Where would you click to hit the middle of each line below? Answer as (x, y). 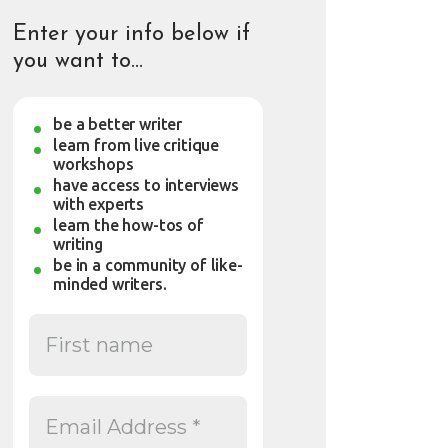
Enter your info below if (132, 35)
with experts (99, 204)
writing (78, 244)
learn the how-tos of (128, 225)
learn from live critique (136, 145)
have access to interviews (146, 185)
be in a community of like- (148, 265)
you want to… (78, 62)
